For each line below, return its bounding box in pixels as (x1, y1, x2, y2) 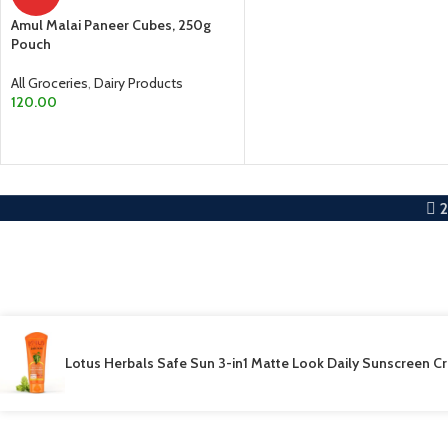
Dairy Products (94, 73, 183, 92)
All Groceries (11, 73, 88, 92)
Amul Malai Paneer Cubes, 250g (11, 15, 211, 34)
